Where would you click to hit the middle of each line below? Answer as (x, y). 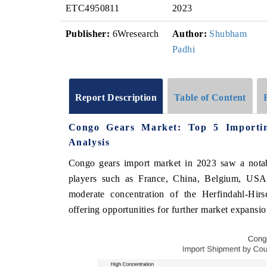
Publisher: (88, 34)
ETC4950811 (93, 8)
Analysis (89, 142)
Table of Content (210, 97)
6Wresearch (134, 34)
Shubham (228, 34)
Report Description (116, 97)
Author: (190, 34)
